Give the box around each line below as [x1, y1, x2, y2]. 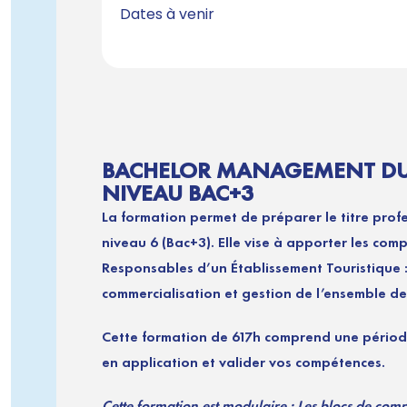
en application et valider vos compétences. [102, 352, 385, 372]
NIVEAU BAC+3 [102, 178, 253, 208]
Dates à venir [120, 4, 214, 25]
